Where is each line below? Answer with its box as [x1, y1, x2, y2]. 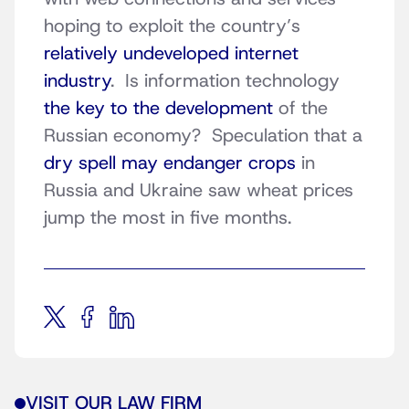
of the [278, 96, 328, 121]
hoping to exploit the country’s [44, 14, 300, 38]
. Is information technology [110, 68, 340, 93]
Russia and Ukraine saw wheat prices [44, 178, 353, 203]
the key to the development [44, 96, 278, 121]
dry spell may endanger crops [44, 151, 296, 175]
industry [44, 68, 110, 93]
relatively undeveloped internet [44, 41, 299, 66]
